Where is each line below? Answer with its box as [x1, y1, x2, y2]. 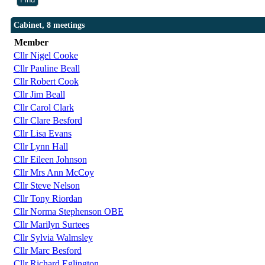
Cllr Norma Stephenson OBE [13, 206, 124, 217]
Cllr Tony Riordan [13, 193, 82, 204]
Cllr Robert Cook [13, 76, 79, 87]
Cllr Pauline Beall [13, 63, 80, 74]
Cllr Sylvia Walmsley [13, 232, 93, 243]
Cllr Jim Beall [13, 89, 65, 100]
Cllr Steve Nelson [13, 180, 80, 191]
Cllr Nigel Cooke [13, 50, 78, 61]
